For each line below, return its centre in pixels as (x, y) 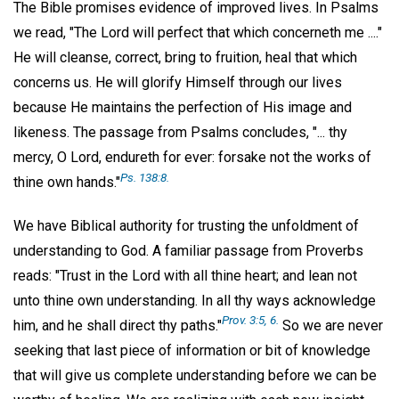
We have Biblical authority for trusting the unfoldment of (186, 226)
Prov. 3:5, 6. (250, 320)
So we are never (331, 326)
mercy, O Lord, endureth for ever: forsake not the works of (192, 158)
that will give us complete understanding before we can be (195, 376)
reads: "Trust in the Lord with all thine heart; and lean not (185, 276)
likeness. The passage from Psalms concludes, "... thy (180, 133)
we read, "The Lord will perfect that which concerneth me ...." (198, 33)
